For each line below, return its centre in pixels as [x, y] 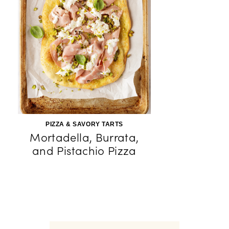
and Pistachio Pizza [84, 151]
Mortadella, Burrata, [84, 138]
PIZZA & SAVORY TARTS [84, 124]
